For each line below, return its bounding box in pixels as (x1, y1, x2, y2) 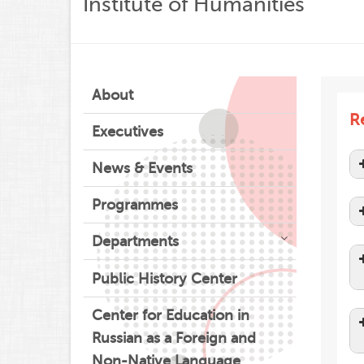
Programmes (92, 197, 178, 213)
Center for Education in (92, 307, 249, 323)
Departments (92, 233, 179, 249)
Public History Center (92, 271, 237, 287)
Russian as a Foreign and (92, 330, 256, 346)
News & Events (92, 160, 193, 176)
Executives (92, 123, 163, 140)
